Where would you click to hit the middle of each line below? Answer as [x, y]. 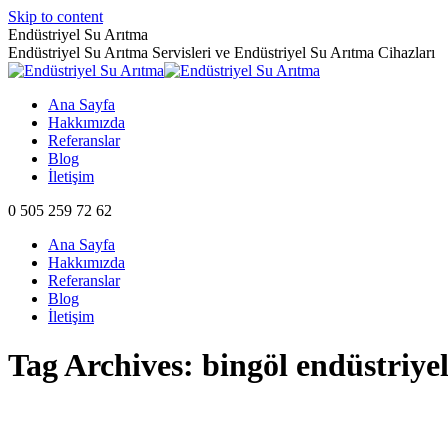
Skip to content [55, 16]
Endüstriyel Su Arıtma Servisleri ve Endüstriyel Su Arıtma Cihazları [221, 52]
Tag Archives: [105, 365]
